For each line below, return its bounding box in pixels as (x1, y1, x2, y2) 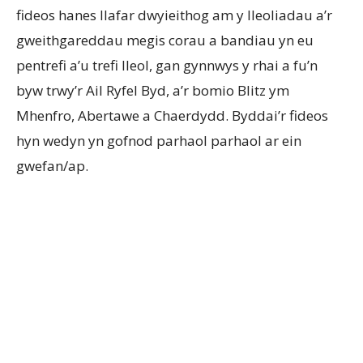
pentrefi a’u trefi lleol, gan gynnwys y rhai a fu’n (16, 56, 318, 75)
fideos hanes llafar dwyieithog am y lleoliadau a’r (16, 6, 332, 25)
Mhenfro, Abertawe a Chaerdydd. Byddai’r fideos (16, 106, 328, 126)
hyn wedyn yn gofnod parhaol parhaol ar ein (16, 131, 301, 151)
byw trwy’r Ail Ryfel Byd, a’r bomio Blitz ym (16, 81, 289, 100)
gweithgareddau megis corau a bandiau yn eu (16, 31, 314, 50)
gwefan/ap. (16, 156, 88, 176)
